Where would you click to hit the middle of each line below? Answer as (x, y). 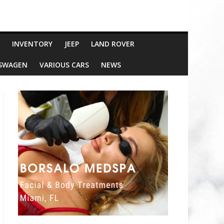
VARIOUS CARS (64, 64)
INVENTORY (32, 43)
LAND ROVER (113, 43)
